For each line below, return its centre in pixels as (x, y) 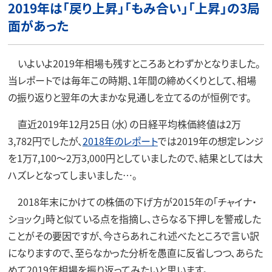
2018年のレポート (120, 141)
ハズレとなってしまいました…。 (72, 175)
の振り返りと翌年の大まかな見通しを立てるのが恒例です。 (129, 97)
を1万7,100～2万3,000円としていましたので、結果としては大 (135, 158)
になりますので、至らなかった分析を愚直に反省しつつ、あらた (135, 253)
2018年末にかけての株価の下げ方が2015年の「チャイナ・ (132, 202)
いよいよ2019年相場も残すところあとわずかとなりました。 (134, 63)
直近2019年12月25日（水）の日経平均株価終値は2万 (124, 124)
